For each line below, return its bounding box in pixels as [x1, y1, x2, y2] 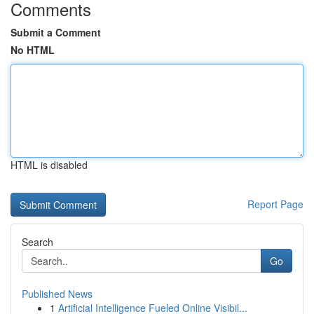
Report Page [247, 197, 303, 211]
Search [22, 235, 53, 249]
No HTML [11, 43, 55, 57]
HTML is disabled [11, 158, 88, 172]
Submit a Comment [11, 25, 101, 39]
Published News [22, 287, 93, 301]
